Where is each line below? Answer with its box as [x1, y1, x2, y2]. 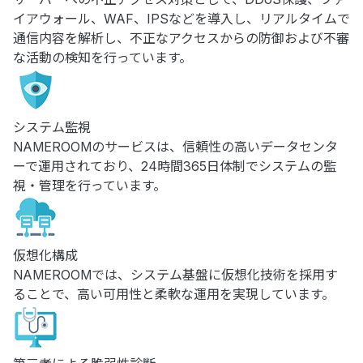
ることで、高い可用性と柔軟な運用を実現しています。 [13, 286, 335, 302]
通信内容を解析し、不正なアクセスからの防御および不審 [13, 30, 349, 46]
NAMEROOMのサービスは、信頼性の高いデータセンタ [13, 139, 338, 155]
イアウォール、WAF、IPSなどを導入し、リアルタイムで [13, 11, 350, 27]
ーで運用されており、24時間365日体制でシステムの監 [13, 158, 336, 174]
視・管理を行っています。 [13, 177, 166, 194]
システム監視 [13, 119, 91, 135]
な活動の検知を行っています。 [13, 49, 192, 66]
